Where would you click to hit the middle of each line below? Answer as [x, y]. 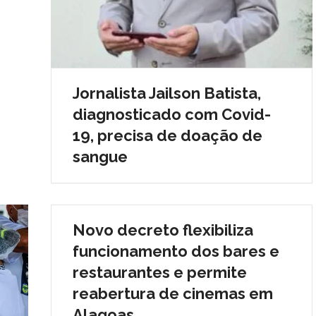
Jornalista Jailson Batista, [166, 93]
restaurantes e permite [159, 272]
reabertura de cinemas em [172, 293]
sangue [100, 156]
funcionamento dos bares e [176, 251]
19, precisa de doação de [167, 135]
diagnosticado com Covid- [171, 114]
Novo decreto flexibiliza [163, 230]
